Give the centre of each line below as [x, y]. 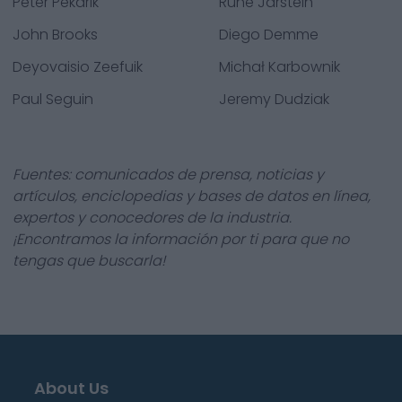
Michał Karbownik [280, 67]
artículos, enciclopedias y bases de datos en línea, [192, 196]
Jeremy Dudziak [274, 99]
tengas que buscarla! [89, 261]
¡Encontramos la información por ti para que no [181, 239]
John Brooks [55, 35]
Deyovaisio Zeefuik [78, 67]
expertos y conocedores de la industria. [152, 218]
